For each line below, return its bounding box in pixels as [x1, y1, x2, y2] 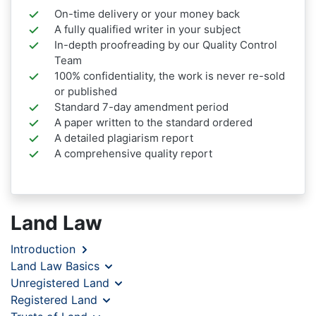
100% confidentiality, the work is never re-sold [54, 68, 285, 83]
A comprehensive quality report [54, 146, 212, 160]
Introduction [11, 241, 79, 256]
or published [54, 84, 117, 98]
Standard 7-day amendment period [54, 99, 229, 114]
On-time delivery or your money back [54, 6, 240, 20]
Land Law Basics [11, 258, 103, 273]
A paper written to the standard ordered [54, 115, 253, 129]
